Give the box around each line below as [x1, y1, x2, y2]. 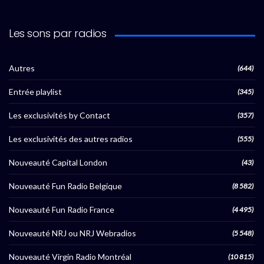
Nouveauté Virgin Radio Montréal [9, 252, 131, 262]
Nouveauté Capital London [9, 157, 107, 168]
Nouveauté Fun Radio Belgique [9, 181, 122, 192]
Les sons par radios [9, 26, 107, 41]
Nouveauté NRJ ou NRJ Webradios [9, 228, 136, 239]
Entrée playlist [9, 87, 62, 97]
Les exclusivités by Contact [9, 110, 110, 121]
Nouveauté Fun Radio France [9, 204, 114, 215]
